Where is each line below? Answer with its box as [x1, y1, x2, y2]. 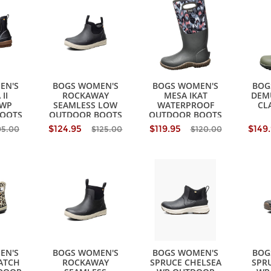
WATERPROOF [157, 99, 214, 111]
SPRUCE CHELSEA [149, 256, 221, 269]
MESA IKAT [163, 90, 207, 102]
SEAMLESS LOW [53, 99, 118, 111]
